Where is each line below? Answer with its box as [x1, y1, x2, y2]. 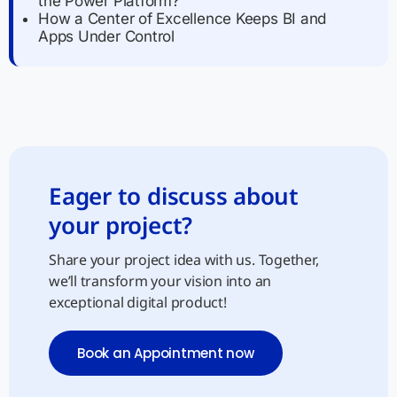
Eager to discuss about [49, 180, 300, 213]
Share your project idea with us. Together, [49, 250, 319, 270]
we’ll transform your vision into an [49, 271, 272, 292]
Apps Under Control [38, 27, 175, 46]
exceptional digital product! [49, 292, 227, 313]
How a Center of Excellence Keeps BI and [38, 10, 327, 28]
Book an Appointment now [77, 344, 254, 363]
